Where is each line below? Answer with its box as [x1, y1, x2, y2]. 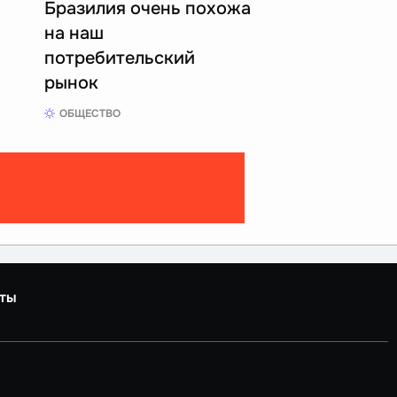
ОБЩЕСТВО [59, 106, 121, 121]
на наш [44, 22, 104, 45]
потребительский [44, 47, 195, 70]
